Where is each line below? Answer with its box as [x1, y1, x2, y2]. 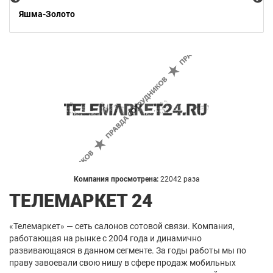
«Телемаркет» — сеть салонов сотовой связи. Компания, [9, 221, 235, 231]
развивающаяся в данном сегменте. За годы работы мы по [9, 246, 246, 255]
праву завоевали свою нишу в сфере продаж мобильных [9, 258, 236, 268]
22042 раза [160, 175, 200, 183]
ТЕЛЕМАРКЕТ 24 [9, 190, 152, 211]
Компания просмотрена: [73, 175, 160, 183]
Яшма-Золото [19, 9, 75, 19]
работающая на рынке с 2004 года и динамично [9, 233, 202, 243]
